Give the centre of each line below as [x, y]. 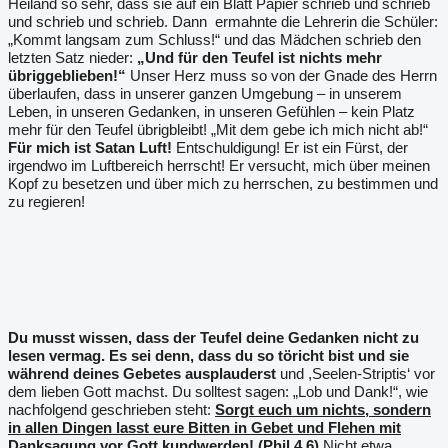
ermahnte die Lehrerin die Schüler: [326, 21]
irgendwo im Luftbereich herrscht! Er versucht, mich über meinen [219, 165]
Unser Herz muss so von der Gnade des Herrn [281, 75]
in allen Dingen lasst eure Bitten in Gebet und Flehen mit [204, 427]
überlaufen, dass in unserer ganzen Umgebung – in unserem [205, 93]
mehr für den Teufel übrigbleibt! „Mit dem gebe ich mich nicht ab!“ [218, 129]
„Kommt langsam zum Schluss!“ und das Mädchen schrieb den [214, 39]
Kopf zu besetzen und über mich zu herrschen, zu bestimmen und [223, 183]
